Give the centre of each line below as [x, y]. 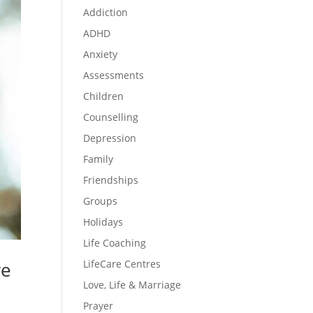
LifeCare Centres [122, 263]
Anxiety [101, 54]
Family [99, 159]
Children [104, 96]
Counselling [111, 117]
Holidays [103, 221]
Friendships [111, 180]
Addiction [106, 12]
